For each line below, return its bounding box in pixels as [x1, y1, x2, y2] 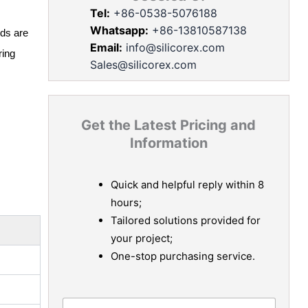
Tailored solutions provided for [110, 213, 261, 227]
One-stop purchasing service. [110, 249, 255, 263]
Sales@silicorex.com [89, 57, 197, 71]
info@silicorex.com [125, 40, 225, 54]
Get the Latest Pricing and [81, 116, 256, 133]
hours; [110, 195, 142, 209]
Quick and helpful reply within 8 [110, 177, 264, 191]
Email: [89, 40, 122, 54]
